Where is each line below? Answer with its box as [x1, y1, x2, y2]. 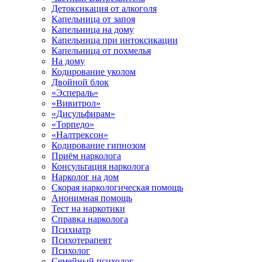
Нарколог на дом [51, 172, 119, 182]
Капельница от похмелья [51, 46, 151, 56]
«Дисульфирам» [51, 109, 115, 119]
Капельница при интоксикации [51, 35, 178, 45]
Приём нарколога [51, 151, 121, 161]
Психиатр [51, 225, 91, 235]
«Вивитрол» [51, 98, 101, 108]
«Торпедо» [51, 119, 94, 129]
